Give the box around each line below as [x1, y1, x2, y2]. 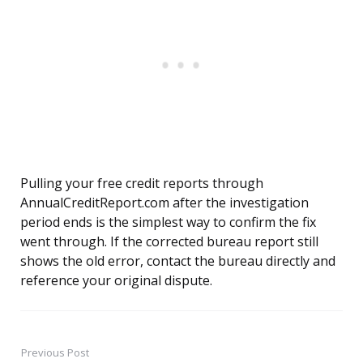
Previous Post [21, 345, 89, 361]
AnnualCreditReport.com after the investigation [20, 194, 309, 212]
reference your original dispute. [20, 271, 212, 290]
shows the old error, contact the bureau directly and [20, 252, 335, 271]
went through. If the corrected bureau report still [20, 233, 318, 251]
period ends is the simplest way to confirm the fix [20, 213, 316, 232]
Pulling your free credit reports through [20, 174, 263, 193]
